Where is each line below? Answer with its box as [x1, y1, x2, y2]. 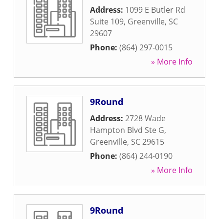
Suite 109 [90, 16, 124, 27]
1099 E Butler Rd [125, 4, 185, 15]
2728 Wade [125, 113, 166, 124]
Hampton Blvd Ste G [90, 125, 164, 135]
